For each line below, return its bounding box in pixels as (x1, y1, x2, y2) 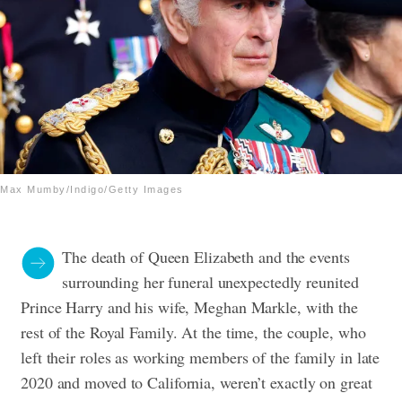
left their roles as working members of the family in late (21, 346, 380, 369)
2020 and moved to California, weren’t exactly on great (21, 371, 372, 394)
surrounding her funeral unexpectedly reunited (62, 271, 359, 293)
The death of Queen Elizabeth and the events (62, 246, 350, 268)
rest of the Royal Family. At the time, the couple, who (21, 321, 366, 344)
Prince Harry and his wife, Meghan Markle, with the (21, 296, 358, 319)
